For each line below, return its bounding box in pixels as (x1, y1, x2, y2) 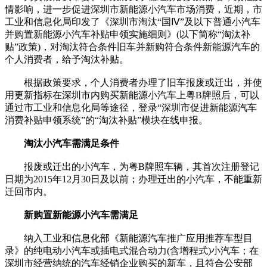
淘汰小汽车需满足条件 (24, 138, 119, 148)
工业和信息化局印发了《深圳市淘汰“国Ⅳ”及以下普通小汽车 (5, 16, 260, 27)
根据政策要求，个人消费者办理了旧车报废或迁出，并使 (5, 77, 262, 88)
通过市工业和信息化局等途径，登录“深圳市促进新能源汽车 (5, 102, 257, 113)
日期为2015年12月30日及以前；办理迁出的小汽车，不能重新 (5, 173, 262, 184)
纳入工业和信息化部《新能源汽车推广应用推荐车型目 (5, 232, 253, 243)
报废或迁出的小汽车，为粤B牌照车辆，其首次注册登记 (5, 161, 259, 172)
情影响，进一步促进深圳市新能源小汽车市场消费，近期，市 (5, 4, 262, 14)
